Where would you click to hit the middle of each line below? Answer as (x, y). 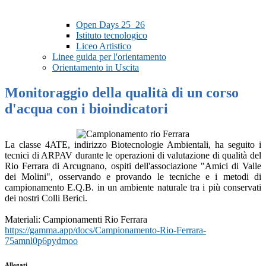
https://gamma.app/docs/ (50, 230)
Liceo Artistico (104, 46)
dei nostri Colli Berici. (46, 198)
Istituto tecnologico (112, 36)
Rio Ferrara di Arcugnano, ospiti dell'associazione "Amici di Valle (133, 166)
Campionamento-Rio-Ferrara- (151, 230)
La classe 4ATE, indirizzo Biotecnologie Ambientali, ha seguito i (133, 145)
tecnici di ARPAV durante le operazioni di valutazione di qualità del (133, 156)
